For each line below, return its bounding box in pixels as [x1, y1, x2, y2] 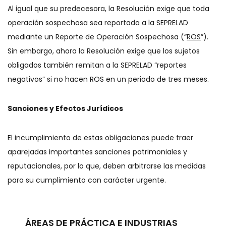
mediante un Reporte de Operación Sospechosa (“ [8, 32, 187, 42]
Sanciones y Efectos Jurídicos [8, 103, 123, 114]
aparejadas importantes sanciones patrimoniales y [8, 147, 187, 157]
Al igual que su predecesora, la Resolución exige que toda [8, 4, 209, 14]
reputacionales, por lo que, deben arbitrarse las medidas [8, 161, 206, 171]
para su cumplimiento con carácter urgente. [8, 175, 166, 185]
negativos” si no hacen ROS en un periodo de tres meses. [8, 74, 211, 84]
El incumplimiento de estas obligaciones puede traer [8, 133, 193, 143]
